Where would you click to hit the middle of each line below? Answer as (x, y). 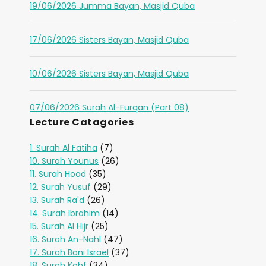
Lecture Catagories (82, 122)
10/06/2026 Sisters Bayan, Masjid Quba (109, 73)
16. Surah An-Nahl (65, 239)
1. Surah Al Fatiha (64, 148)
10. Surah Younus (64, 161)
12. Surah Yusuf (60, 187)
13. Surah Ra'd (57, 200)
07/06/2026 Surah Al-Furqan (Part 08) (109, 107)
